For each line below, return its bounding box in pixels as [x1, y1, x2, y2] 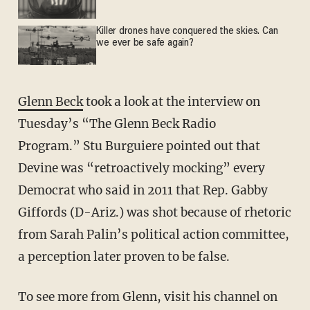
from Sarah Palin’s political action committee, [17, 226, 289, 242]
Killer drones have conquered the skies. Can [96, 26, 278, 37]
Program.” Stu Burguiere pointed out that [17, 138, 260, 154]
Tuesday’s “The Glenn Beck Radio [17, 116, 216, 131]
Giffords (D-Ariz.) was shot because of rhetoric [17, 204, 291, 220]
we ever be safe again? [96, 38, 194, 49]
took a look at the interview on [82, 93, 260, 109]
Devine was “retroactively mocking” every [17, 160, 265, 176]
